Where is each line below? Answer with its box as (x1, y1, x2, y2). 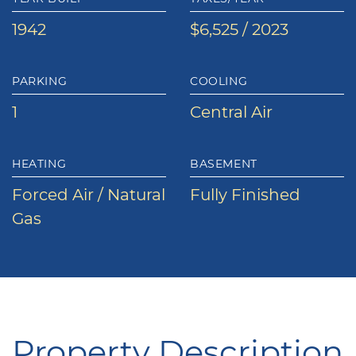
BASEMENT (190, 155, 257, 171)
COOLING (190, 72, 248, 88)
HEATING (12, 155, 67, 171)
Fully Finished (190, 183, 300, 204)
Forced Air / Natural (12, 183, 165, 204)
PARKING (12, 72, 68, 88)
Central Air (190, 100, 273, 122)
